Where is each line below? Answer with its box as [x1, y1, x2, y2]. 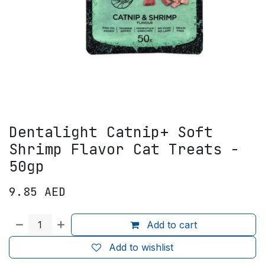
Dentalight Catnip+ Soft [9, 122, 213, 141]
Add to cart [144, 219, 198, 231]
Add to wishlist [109, 241, 173, 253]
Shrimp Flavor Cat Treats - [9, 140, 240, 159]
